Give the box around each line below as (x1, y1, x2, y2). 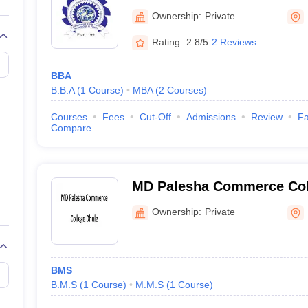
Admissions (186, 111, 236, 122)
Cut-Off (139, 111, 171, 122)
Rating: (151, 36, 183, 47)
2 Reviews (211, 36, 256, 47)
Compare (50, 122, 91, 133)
